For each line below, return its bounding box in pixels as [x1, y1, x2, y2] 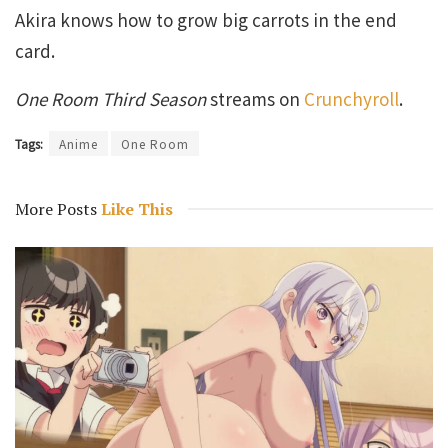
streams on [206, 85, 304, 111]
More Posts [15, 197, 97, 220]
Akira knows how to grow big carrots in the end [15, 6, 397, 32]
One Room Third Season [15, 85, 206, 111]
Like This [97, 197, 173, 220]
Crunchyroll [304, 85, 399, 111]
